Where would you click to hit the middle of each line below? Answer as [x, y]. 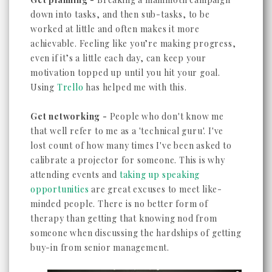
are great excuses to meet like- [156, 189]
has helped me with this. [135, 87]
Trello [70, 87]
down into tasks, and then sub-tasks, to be [120, 14]
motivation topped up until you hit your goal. [125, 72]
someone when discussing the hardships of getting [136, 233]
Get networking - [69, 116]
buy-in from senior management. [100, 247]
